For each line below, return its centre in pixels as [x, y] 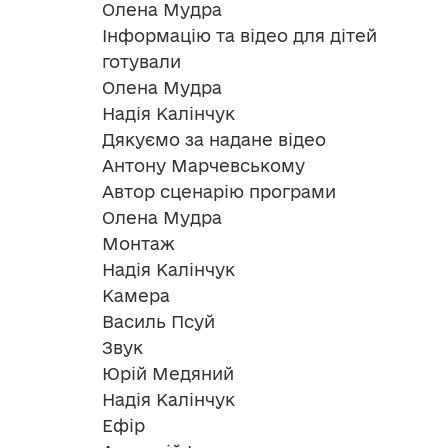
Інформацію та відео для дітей [239, 36]
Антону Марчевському [203, 166]
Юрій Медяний [168, 374]
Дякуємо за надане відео [214, 140]
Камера [136, 296]
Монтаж [138, 244]
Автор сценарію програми [219, 192]
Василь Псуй [158, 322]
